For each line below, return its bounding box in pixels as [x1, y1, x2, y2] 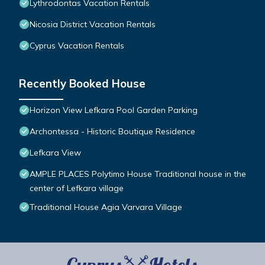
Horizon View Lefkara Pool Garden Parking [30, 105, 198, 116]
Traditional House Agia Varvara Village [30, 202, 182, 213]
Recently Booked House [19, 76, 146, 91]
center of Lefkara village [30, 183, 124, 194]
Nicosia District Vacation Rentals [30, 19, 156, 30]
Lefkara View [30, 147, 81, 159]
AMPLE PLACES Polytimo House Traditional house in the [30, 169, 246, 180]
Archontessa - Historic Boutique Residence [30, 126, 195, 137]
